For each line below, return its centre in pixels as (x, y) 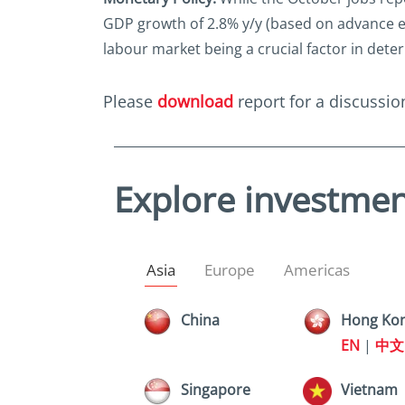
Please (128, 102)
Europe (230, 270)
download (193, 102)
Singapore (216, 390)
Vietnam (370, 390)
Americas (317, 270)
